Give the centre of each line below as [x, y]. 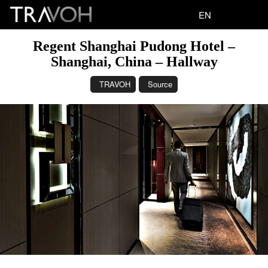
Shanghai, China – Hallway [134, 62]
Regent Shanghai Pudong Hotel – [134, 46]
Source [160, 84]
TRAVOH [115, 84]
